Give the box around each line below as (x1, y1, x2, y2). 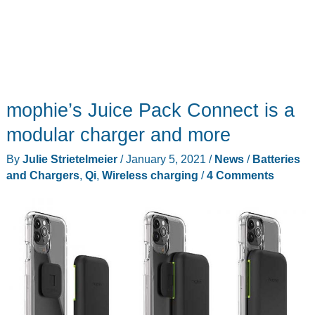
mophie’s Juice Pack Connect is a (6, 99, 295, 122)
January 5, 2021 (125, 152, 209, 165)
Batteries (252, 152, 300, 165)
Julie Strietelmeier (22, 152, 120, 165)
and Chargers (6, 168, 79, 181)
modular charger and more (6, 124, 231, 146)
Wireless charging (101, 168, 198, 181)
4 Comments (206, 168, 274, 181)
